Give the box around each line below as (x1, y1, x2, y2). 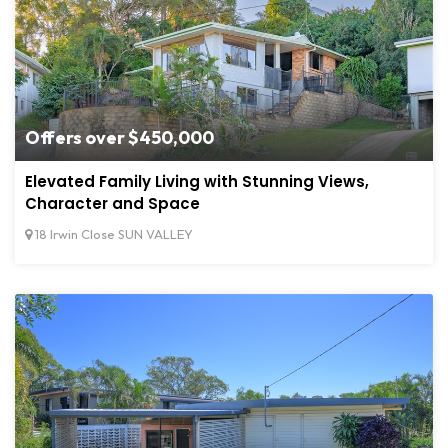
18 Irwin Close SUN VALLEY (32, 226, 193, 243)
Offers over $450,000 (25, 126, 214, 150)
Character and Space (25, 193, 200, 215)
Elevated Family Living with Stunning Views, (25, 171, 369, 193)
